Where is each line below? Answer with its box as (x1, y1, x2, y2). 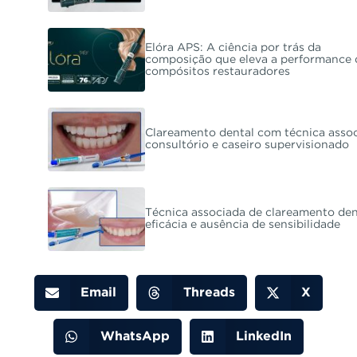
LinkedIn (236, 330, 292, 343)
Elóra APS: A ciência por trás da (145, 42, 322, 53)
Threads (182, 286, 235, 299)
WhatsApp (100, 330, 170, 343)
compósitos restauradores (145, 66, 291, 76)
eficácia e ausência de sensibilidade (145, 220, 341, 230)
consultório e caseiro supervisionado (145, 140, 350, 151)
